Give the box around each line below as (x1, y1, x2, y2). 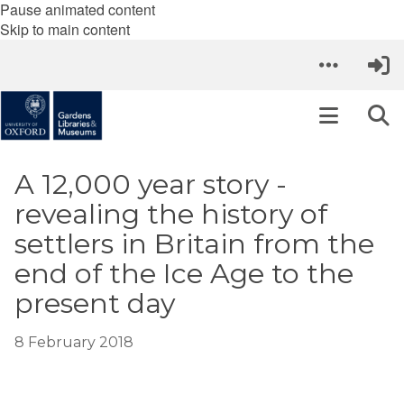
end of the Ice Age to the (14, 257, 353, 290)
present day (14, 287, 175, 320)
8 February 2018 (14, 334, 133, 351)
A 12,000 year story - (14, 168, 287, 201)
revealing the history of (14, 197, 327, 231)
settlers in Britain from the (14, 227, 374, 261)
